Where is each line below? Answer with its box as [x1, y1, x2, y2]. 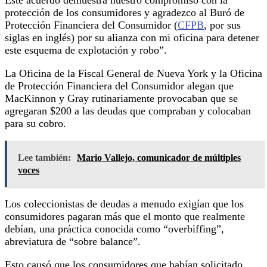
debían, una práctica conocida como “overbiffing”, [5, 222, 224, 235]
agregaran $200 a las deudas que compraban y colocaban [5, 104, 251, 117]
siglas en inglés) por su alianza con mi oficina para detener [5, 31, 259, 44]
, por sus [204, 18, 241, 31]
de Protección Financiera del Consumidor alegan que [5, 79, 234, 92]
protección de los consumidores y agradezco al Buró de [5, 6, 244, 18]
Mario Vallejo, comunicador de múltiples [77, 152, 241, 163]
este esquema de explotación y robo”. [5, 44, 167, 56]
